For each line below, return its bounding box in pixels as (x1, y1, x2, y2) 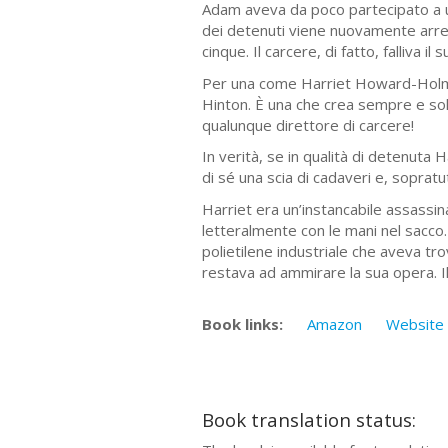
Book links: (202, 314, 283, 335)
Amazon (307, 314, 362, 335)
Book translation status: (202, 406, 416, 432)
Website (386, 314, 444, 335)
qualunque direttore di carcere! (202, 114, 414, 135)
